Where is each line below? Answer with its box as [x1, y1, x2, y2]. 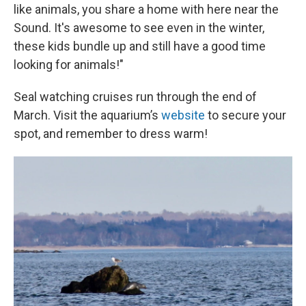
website [161, 108, 205, 122]
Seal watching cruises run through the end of [14, 89, 257, 104]
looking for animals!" [14, 57, 124, 72]
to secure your [205, 108, 286, 122]
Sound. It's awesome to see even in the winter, [14, 20, 264, 35]
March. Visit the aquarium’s [14, 108, 161, 122]
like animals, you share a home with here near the [14, 2, 279, 16]
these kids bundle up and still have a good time [14, 39, 266, 53]
